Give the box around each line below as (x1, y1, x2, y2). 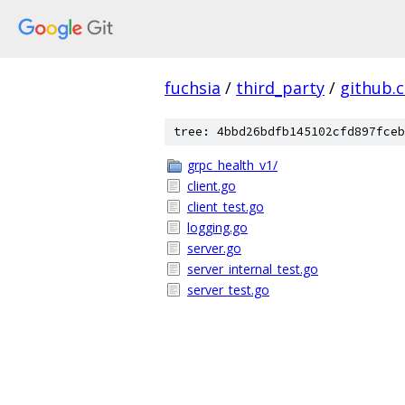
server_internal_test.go (187, 260, 318, 278)
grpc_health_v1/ (187, 156, 278, 174)
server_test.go (187, 281, 269, 298)
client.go (187, 177, 236, 194)
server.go (187, 240, 241, 257)
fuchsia (165, 77, 221, 99)
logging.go (187, 219, 248, 236)
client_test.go (187, 198, 264, 215)
